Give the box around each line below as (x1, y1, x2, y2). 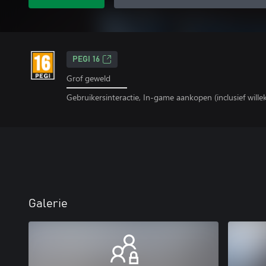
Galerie (28, 197, 68, 210)
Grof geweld (66, 72, 110, 84)
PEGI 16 (72, 55, 100, 64)
